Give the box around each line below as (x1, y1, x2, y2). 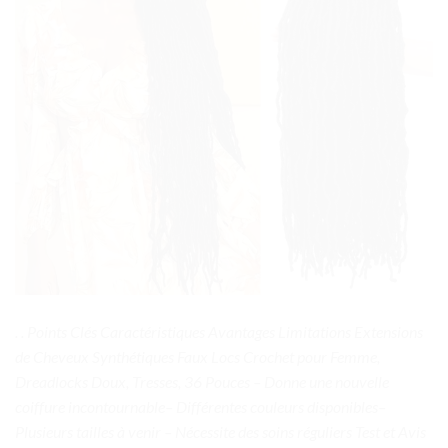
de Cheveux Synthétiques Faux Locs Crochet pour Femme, (15, 346, 380, 366)
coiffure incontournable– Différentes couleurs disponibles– (15, 396, 386, 416)
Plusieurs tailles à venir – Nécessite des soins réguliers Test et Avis (15, 421, 426, 441)
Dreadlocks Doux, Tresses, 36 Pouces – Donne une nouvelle (15, 371, 389, 391)
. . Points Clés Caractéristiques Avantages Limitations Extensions (15, 321, 423, 341)
